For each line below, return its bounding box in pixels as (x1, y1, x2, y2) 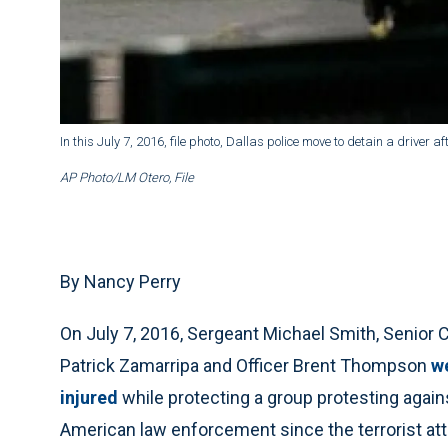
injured (60, 387, 118, 409)
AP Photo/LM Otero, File (60, 170, 194, 186)
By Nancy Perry (60, 271, 181, 293)
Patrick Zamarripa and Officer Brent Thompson (60, 355, 431, 377)
